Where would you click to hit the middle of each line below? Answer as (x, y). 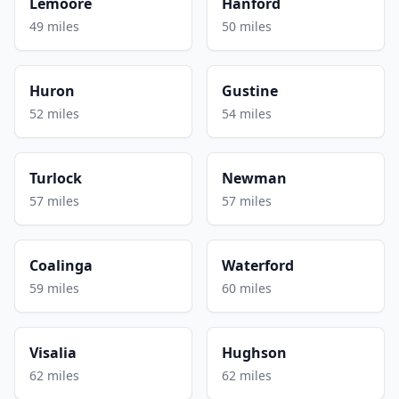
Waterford (258, 265)
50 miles (247, 26)
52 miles (54, 113)
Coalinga (61, 265)
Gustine (250, 90)
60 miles (247, 288)
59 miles (54, 288)
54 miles (247, 113)
